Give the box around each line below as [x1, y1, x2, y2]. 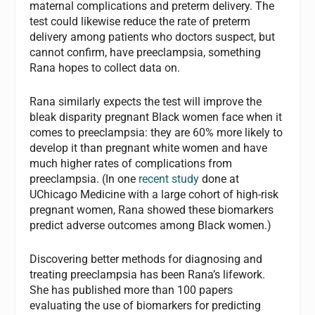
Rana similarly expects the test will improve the [30, 95, 262, 109]
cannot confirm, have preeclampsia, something [30, 46, 262, 60]
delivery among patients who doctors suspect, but [30, 30, 276, 44]
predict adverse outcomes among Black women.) [30, 219, 272, 233]
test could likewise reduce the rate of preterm [30, 15, 251, 29]
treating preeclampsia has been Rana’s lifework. [30, 267, 266, 281]
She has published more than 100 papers [30, 283, 233, 297]
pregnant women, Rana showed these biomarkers [30, 203, 274, 217]
